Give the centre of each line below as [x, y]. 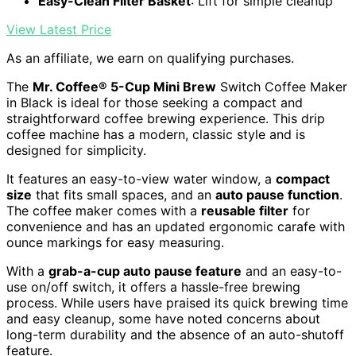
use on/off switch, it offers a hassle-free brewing [153, 287]
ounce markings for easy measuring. [115, 243]
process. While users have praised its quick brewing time [177, 303]
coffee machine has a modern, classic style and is [156, 135]
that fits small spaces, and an [124, 195]
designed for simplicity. [76, 151]
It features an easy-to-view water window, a [141, 179]
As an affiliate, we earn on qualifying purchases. [150, 58]
